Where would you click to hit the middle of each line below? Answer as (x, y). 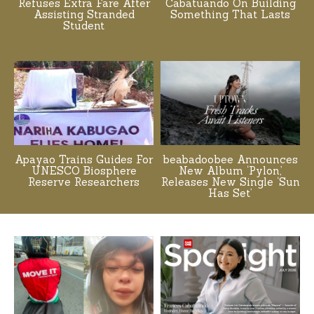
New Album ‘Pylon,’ (230, 170)
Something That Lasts (230, 15)
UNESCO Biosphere (84, 170)
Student (84, 26)
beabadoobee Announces (230, 159)
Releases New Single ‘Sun (230, 182)
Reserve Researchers (84, 182)
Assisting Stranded (84, 15)
